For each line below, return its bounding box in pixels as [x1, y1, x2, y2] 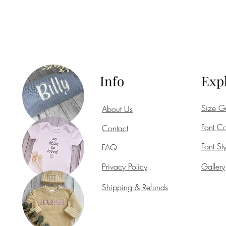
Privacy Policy [102, 161, 147, 173]
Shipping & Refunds [102, 182, 168, 193]
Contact [102, 123, 128, 134]
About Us [102, 103, 133, 115]
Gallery [201, 161, 225, 173]
